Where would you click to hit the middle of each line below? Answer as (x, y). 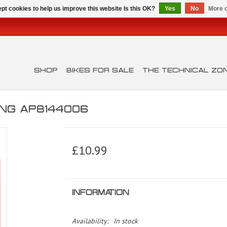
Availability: (90, 221)
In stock (125, 221)
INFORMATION (100, 193)
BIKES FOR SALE (100, 70)
